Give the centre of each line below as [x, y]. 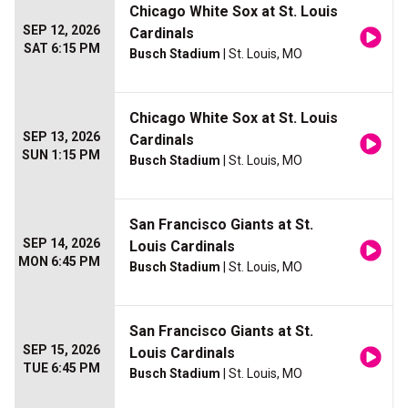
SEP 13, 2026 [61, 137]
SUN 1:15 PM [61, 155]
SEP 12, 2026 [61, 31]
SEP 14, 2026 [61, 244]
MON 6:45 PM [59, 262]
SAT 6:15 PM [62, 49]
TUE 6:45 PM [61, 368]
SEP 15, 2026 [61, 350]
